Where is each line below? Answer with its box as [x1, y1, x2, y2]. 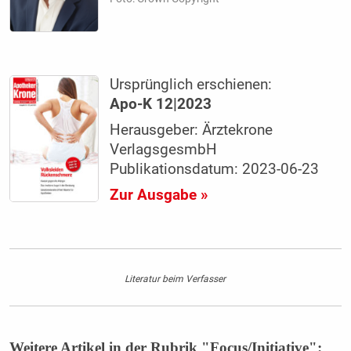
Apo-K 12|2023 [110, 96, 212, 114]
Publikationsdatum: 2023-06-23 [110, 161, 320, 179]
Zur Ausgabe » [110, 186, 208, 204]
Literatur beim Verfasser [125, 273, 226, 284]
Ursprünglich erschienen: [110, 76, 273, 94]
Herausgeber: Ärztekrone [110, 121, 273, 139]
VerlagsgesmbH [110, 141, 218, 159]
